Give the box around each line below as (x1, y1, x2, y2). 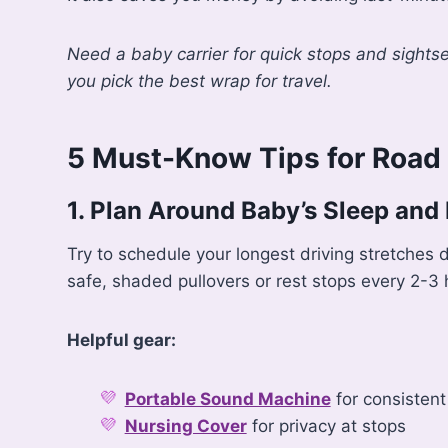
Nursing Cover (124, 415, 247, 436)
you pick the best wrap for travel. (67, 70, 333, 91)
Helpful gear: (67, 329, 177, 350)
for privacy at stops (246, 415, 406, 436)
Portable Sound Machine (124, 388, 331, 409)
